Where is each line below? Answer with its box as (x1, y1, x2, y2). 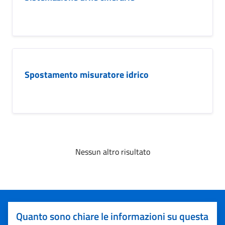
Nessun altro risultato (75, 146, 150, 158)
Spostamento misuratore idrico (25, 68, 149, 81)
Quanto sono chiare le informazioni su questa (16, 208, 208, 224)
